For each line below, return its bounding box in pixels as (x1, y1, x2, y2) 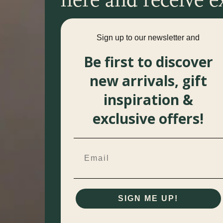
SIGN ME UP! (118, 194, 179, 203)
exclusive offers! (93, 109, 204, 128)
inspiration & (103, 90, 193, 110)
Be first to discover (83, 52, 213, 72)
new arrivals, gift (89, 71, 207, 91)
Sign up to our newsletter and (97, 33, 200, 42)
